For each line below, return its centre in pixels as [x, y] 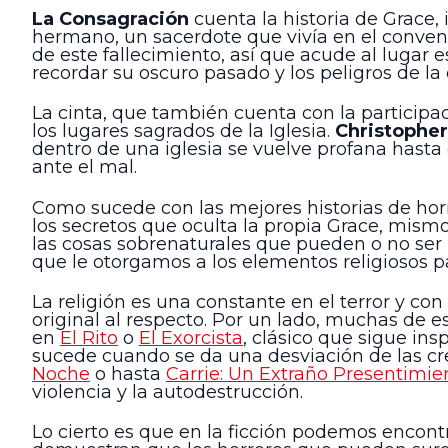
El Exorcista [191, 337]
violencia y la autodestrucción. [167, 391]
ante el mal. [84, 167]
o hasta [128, 373]
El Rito [89, 337]
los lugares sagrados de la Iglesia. [183, 131]
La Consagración [110, 18]
